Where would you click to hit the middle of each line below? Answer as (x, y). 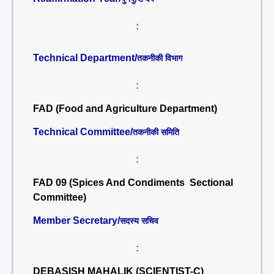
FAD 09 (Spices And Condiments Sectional (133, 183)
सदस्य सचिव (139, 221)
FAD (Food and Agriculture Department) (125, 109)
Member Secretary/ (76, 220)
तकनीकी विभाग (160, 58)
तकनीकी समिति (156, 132)
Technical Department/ (85, 58)
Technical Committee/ (83, 132)
